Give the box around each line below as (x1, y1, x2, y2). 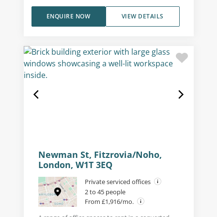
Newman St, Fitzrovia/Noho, (38, 149, 162, 161)
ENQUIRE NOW (46, 12, 91, 21)
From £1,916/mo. (84, 197, 135, 206)
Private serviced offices (84, 177, 152, 186)
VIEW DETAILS (121, 12, 164, 21)
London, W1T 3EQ (38, 159, 112, 171)
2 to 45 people (84, 187, 125, 197)
